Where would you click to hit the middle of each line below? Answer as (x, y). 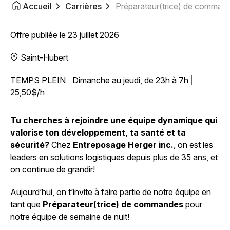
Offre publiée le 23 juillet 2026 (65, 35)
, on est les (193, 145)
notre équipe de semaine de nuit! (70, 217)
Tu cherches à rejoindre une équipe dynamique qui (114, 120)
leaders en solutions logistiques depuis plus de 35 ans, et (114, 157)
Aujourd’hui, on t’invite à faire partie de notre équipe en (111, 192)
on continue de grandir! (53, 169)
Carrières (84, 6)
